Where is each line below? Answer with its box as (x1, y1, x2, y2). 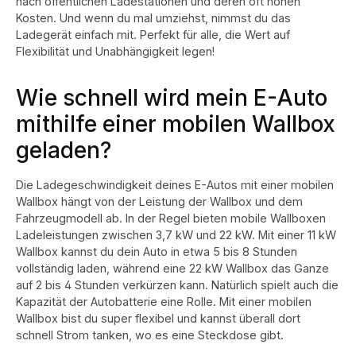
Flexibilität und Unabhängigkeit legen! (16, 44, 215, 58)
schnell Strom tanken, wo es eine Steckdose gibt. (16, 327, 284, 342)
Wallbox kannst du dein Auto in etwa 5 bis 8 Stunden (16, 244, 297, 258)
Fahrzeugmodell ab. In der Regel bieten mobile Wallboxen (16, 211, 326, 225)
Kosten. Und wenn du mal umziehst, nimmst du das (16, 10, 291, 25)
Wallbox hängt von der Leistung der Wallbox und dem (16, 194, 303, 208)
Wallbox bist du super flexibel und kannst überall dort (16, 311, 300, 325)
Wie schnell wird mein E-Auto (16, 83, 327, 111)
